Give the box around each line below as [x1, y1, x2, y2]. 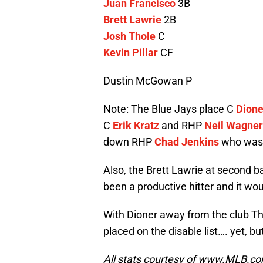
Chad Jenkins [154, 136, 219, 149]
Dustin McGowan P [103, 75, 192, 87]
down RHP [103, 136, 154, 149]
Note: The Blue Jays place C [103, 103, 236, 116]
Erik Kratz [113, 119, 159, 132]
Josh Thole [103, 30, 156, 43]
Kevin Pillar [103, 46, 158, 59]
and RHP [159, 119, 204, 132]
